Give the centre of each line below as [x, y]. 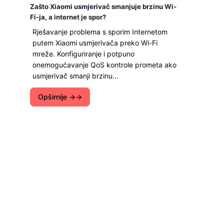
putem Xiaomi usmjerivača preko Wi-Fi [95, 43]
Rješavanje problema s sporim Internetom [100, 32]
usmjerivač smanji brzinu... [75, 76]
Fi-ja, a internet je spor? [68, 17]
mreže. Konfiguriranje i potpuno [83, 54]
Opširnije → [57, 97]
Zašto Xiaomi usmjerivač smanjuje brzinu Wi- [103, 6]
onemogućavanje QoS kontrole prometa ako [104, 65]
